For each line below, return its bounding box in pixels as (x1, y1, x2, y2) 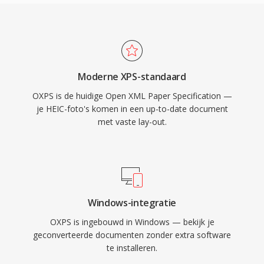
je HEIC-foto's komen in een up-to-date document (36, 103, 228, 114)
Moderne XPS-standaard (78, 70, 186, 83)
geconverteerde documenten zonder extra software (33, 229, 231, 240)
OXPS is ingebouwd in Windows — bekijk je (49, 216, 214, 227)
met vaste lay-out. (97, 116, 167, 127)
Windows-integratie (87, 196, 177, 209)
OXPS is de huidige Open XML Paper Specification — (32, 90, 232, 101)
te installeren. (107, 242, 157, 253)
